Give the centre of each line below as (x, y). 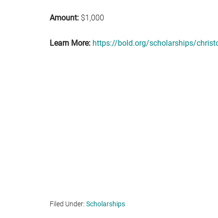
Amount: (64, 18)
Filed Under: (68, 204)
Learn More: (70, 43)
